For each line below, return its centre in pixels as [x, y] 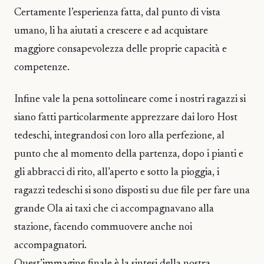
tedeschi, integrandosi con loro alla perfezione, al [119, 136]
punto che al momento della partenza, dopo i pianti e [129, 155]
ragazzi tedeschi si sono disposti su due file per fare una [132, 191]
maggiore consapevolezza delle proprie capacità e [121, 49]
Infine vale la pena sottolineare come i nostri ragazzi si [130, 100]
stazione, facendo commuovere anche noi [103, 228]
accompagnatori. [50, 246]
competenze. [42, 67]
